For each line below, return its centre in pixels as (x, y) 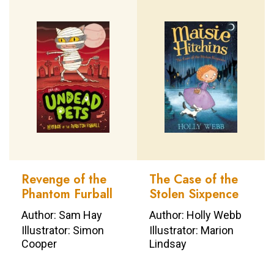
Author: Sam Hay (62, 215)
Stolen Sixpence (194, 194)
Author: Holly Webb (195, 215)
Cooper (39, 243)
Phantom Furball (67, 194)
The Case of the (194, 180)
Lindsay (168, 243)
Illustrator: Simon (63, 230)
